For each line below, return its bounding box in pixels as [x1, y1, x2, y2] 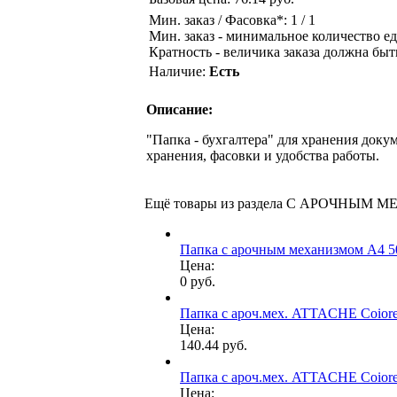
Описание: [146, 101, 213, 117]
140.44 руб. [180, 337, 247, 353]
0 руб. [180, 273, 215, 289]
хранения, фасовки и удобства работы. [146, 147, 379, 163]
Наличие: [149, 63, 209, 79]
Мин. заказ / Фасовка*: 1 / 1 [149, 12, 315, 27]
